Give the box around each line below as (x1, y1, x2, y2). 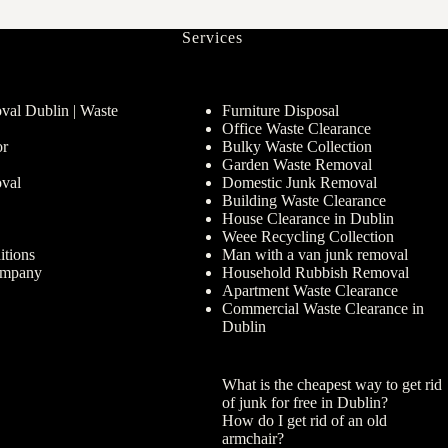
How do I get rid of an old (221, 412, 387, 429)
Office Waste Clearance (221, 120, 371, 137)
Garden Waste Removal (221, 156, 372, 173)
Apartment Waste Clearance (221, 282, 398, 299)
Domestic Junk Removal (221, 174, 377, 191)
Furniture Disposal (221, 102, 339, 119)
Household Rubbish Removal (221, 264, 409, 281)
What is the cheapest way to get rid (221, 376, 442, 393)
